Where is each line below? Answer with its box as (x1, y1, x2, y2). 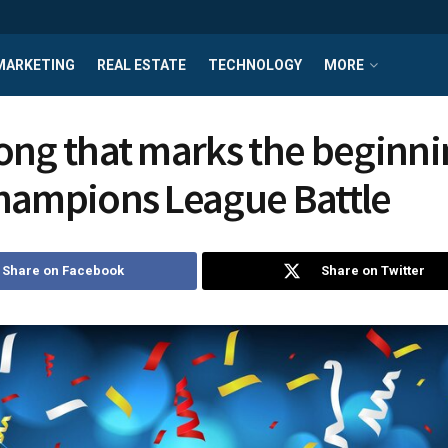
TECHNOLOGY (208, 57, 302, 73)
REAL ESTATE (97, 57, 186, 73)
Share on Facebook (2, 263, 124, 278)
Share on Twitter (320, 263, 425, 278)
